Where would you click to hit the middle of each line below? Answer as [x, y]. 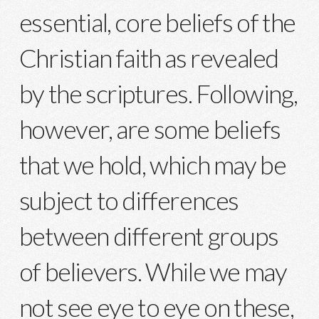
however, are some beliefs [150, 129]
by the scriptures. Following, [158, 93]
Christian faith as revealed [148, 57]
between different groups [148, 235]
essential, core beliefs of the [157, 22]
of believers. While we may [153, 271]
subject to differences [129, 200]
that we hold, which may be [152, 164]
